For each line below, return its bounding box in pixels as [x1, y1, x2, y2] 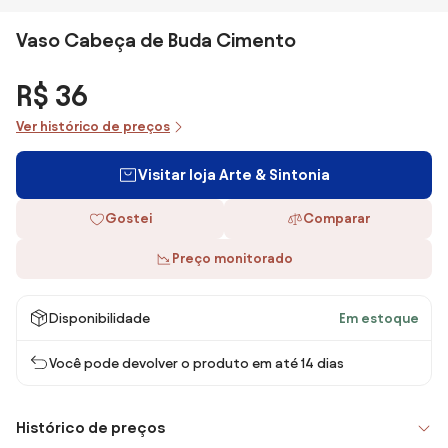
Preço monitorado [171, 251, 293, 266]
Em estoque [339, 310, 419, 326]
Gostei [104, 211, 152, 226]
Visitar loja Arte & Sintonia [138, 166, 330, 183]
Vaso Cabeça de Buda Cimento [16, 29, 296, 51]
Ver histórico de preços [16, 119, 170, 134]
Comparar [302, 211, 370, 226]
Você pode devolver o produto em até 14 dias [49, 355, 344, 371]
